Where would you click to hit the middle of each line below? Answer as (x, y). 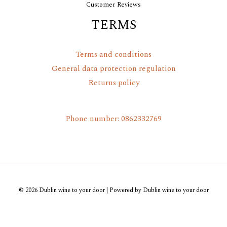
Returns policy (113, 83)
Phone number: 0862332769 (113, 119)
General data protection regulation (113, 68)
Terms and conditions (113, 54)
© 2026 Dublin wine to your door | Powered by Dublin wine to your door (113, 190)
